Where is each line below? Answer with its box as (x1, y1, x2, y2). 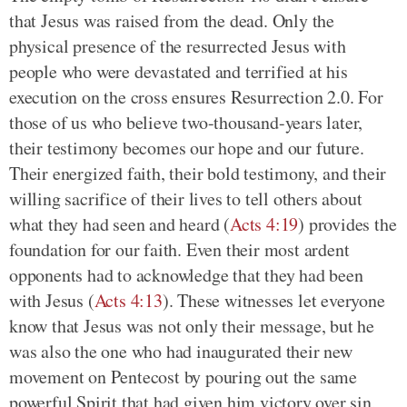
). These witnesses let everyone (162, 287, 385, 313)
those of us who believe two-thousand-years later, (9, 109, 363, 134)
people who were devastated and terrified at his (9, 58, 348, 84)
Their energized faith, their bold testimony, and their (9, 160, 387, 185)
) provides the (298, 211, 397, 236)
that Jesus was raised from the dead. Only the (9, 7, 334, 33)
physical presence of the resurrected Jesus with (9, 33, 346, 58)
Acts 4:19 (230, 211, 299, 236)
